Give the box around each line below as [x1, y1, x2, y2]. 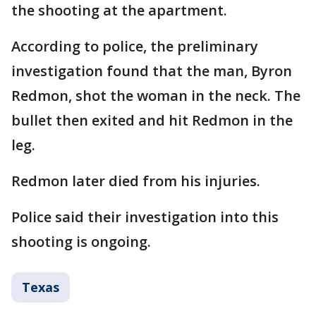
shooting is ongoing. [11, 232, 151, 252]
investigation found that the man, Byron [11, 61, 292, 81]
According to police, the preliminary [11, 37, 258, 56]
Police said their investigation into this [11, 207, 279, 227]
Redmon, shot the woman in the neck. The [11, 86, 300, 106]
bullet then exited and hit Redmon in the [11, 111, 293, 130]
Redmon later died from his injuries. [11, 171, 260, 191]
